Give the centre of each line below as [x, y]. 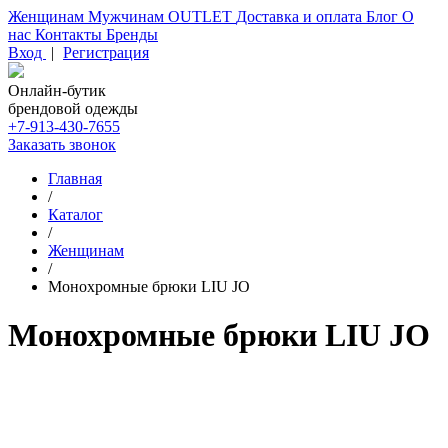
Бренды [132, 34]
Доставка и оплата [301, 16]
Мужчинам [128, 16]
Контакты [70, 34]
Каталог [75, 214]
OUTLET [202, 16]
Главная [75, 178]
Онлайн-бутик [57, 90]
